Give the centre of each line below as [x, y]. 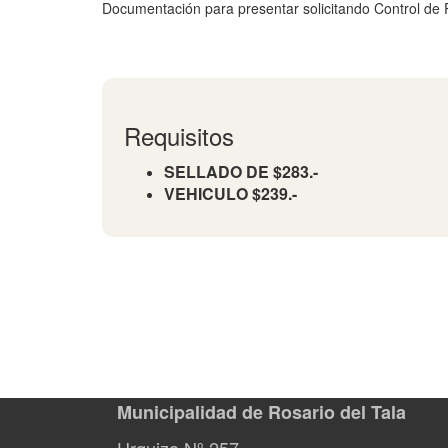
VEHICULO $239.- [230, 193]
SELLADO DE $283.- [241, 171]
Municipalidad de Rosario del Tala [261, 412]
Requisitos [179, 135]
